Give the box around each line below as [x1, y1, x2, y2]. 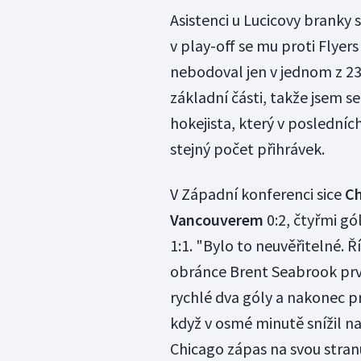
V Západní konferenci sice [169, 183, 345, 204]
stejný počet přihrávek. [169, 138, 325, 159]
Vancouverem [169, 209, 263, 230]
